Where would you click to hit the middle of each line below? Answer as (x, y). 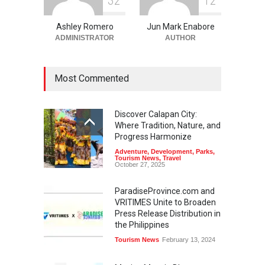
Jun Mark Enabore (180, 26)
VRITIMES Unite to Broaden (165, 202)
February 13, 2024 (189, 239)
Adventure (131, 151)
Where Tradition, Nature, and (168, 125)
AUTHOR (180, 38)
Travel (172, 158)
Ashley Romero (85, 26)
